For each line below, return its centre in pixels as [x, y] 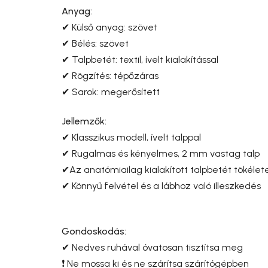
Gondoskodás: [94, 231]
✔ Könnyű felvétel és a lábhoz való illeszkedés [161, 185]
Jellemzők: [84, 121]
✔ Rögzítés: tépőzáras [110, 75]
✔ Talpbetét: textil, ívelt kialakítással [140, 59]
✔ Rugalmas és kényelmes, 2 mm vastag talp [161, 153]
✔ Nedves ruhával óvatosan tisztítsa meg [152, 247]
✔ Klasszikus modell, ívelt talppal [131, 137]
